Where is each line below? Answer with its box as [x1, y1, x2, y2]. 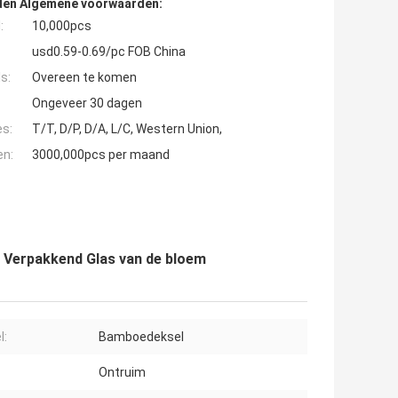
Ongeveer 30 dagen [32, 96, 142, 111]
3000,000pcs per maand [32, 147, 170, 163]
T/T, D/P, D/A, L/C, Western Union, [32, 122, 222, 137]
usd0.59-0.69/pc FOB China [32, 44, 186, 60]
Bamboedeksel [99, 330, 184, 345]
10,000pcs [32, 19, 92, 34]
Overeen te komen [32, 70, 137, 85]
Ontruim [99, 365, 146, 380]
